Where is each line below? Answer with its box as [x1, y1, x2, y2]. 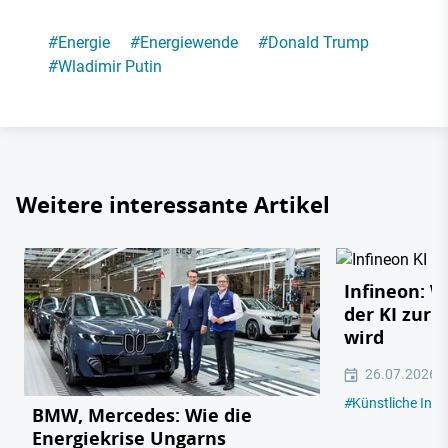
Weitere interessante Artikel [16, 189, 330, 221]
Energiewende [140, 33, 238, 53]
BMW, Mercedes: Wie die [32, 403, 252, 429]
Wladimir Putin [58, 57, 162, 77]
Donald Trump [268, 33, 369, 53]
